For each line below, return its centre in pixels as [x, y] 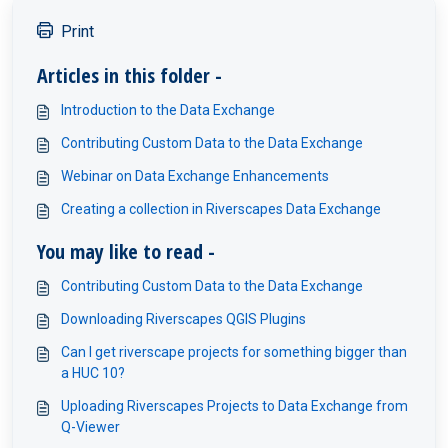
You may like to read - [126, 251]
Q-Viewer [90, 426]
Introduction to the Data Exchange [168, 109]
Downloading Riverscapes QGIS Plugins [183, 318]
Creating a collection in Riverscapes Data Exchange [221, 208]
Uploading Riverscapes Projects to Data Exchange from [234, 405]
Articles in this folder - [129, 75]
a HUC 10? [93, 372]
